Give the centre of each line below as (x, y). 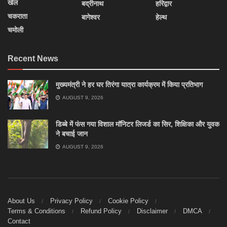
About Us (21, 201)
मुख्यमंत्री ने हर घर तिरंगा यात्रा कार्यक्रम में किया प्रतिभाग (129, 85)
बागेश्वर (91, 17)
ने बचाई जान (72, 134)
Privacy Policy (71, 201)
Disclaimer (152, 211)
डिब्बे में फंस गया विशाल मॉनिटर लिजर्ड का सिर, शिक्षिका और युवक (138, 124)
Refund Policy (101, 211)
